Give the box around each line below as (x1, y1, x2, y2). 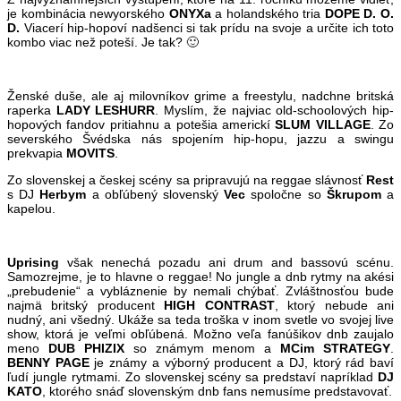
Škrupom (326, 186, 381, 201)
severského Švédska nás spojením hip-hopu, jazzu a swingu (7, 131, 394, 146)
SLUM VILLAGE (275, 116, 371, 132)
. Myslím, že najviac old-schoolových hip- (155, 102, 395, 117)
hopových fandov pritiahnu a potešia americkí (7, 116, 276, 132)
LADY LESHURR (55, 102, 156, 117)
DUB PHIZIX (47, 340, 124, 355)
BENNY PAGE (7, 354, 90, 370)
